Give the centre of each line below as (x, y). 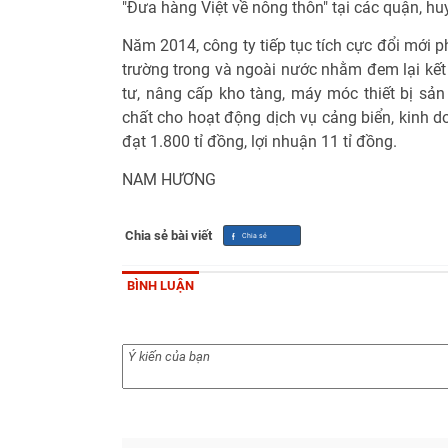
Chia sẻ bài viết (168, 235)
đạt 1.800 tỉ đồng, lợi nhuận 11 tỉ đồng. (259, 141)
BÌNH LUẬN (160, 285)
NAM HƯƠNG (169, 179)
